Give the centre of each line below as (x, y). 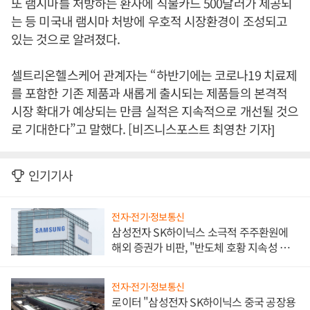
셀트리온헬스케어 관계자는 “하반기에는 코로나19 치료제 (154, 75)
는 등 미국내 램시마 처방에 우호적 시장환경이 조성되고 (149, 21)
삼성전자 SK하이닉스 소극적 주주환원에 (200, 232)
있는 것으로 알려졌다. (66, 39)
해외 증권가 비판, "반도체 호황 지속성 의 (201, 247)
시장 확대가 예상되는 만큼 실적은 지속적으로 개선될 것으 (155, 111)
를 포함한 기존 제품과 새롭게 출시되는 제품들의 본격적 (149, 93)
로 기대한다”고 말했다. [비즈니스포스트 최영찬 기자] (143, 129)
